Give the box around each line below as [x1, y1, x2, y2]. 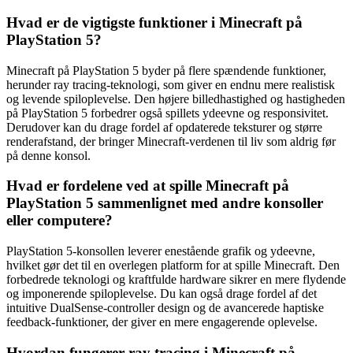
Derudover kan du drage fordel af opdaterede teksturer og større [6, 120, 322, 134]
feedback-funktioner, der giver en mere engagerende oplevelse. [6, 315, 318, 329]
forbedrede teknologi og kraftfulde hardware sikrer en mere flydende [6, 273, 346, 287]
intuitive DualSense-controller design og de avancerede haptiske [6, 301, 324, 315]
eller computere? [6, 212, 113, 229]
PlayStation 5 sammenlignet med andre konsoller [6, 195, 323, 212]
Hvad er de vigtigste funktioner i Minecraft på [6, 14, 303, 31]
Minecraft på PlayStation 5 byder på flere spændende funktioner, [6, 63, 326, 77]
